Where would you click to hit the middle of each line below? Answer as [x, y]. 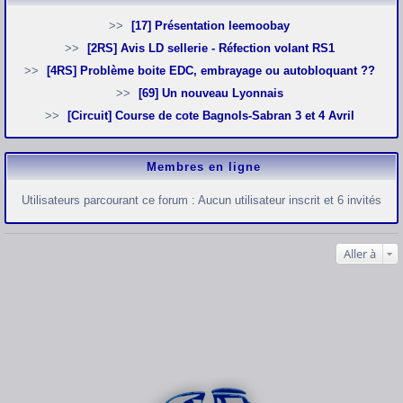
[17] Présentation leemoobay [215, 26]
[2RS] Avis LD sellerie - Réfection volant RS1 [215, 49]
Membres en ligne [203, 167]
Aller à [360, 254]
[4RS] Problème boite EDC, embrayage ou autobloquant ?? [215, 71]
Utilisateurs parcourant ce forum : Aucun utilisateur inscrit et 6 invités [201, 201]
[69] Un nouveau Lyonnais [215, 94]
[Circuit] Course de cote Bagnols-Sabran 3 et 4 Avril [216, 116]
